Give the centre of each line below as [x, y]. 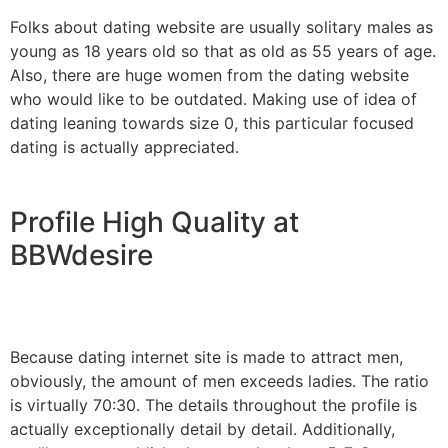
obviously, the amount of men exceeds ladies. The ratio [219, 381]
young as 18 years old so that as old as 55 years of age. [223, 50]
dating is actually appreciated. [124, 146]
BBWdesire [81, 255]
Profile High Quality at [154, 222]
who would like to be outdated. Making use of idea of [213, 98]
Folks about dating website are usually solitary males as [221, 26]
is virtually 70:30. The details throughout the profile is [213, 405]
